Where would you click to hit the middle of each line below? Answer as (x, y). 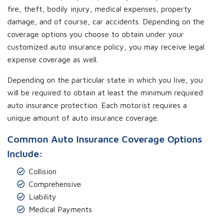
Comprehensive (55, 184)
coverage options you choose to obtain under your (96, 34)
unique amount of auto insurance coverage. (83, 118)
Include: (25, 154)
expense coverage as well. (53, 60)
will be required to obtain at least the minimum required (105, 93)
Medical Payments (60, 209)
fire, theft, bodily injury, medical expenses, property (100, 9)
